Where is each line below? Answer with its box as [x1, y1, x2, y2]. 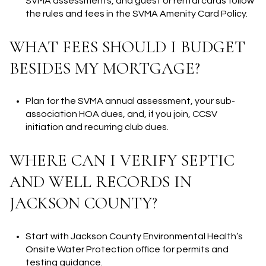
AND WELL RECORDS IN [9, 172, 192, 192]
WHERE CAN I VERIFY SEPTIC [9, 150, 235, 171]
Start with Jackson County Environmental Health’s [25, 231, 243, 241]
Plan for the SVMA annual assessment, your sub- [25, 96, 235, 106]
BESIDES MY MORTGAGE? [9, 58, 200, 78]
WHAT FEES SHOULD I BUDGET [9, 36, 245, 57]
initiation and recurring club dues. [25, 122, 169, 132]
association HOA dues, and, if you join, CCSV [25, 109, 217, 119]
